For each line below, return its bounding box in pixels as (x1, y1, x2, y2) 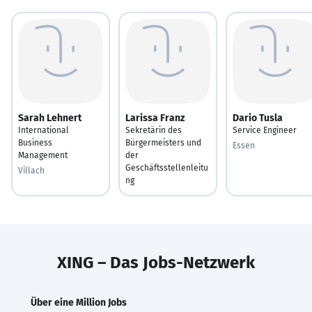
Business (18, 137, 52, 148)
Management (18, 150, 68, 160)
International (18, 125, 69, 135)
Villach (18, 165, 45, 175)
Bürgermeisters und (125, 137, 201, 148)
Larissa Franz (125, 111, 185, 124)
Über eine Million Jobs (31, 296, 127, 309)
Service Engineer (233, 125, 297, 135)
